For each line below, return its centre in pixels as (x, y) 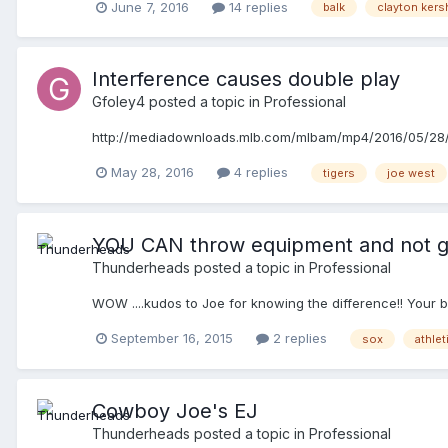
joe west (411, 172)
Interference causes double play (246, 79)
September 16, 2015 (172, 338)
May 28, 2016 (152, 172)
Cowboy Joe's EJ (175, 410)
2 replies (298, 338)
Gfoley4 (118, 102)
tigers (339, 172)
